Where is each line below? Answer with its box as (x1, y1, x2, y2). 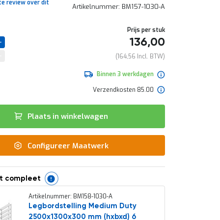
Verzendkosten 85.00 (92, 85, 154, 94)
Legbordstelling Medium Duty (28, 202, 137, 210)
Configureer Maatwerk (27, 141, 109, 151)
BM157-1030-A (122, 2, 165, 11)
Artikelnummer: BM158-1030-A (28, 192, 112, 200)
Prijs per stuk (127, 26, 165, 34)
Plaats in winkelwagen (27, 111, 109, 121)
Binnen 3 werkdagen (96, 70, 154, 78)
